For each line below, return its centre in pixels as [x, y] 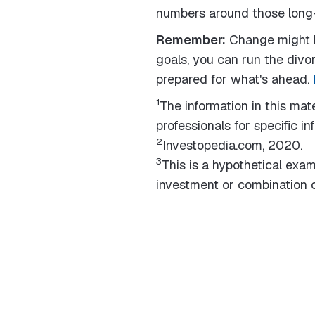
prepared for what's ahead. [234, 79]
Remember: [191, 40]
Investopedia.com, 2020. [232, 145]
